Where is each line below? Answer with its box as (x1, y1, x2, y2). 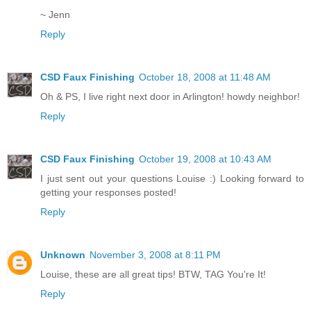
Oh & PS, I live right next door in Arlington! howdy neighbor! (40, 91, 300, 103)
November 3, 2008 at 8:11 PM (90, 249, 221, 261)
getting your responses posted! (40, 187, 176, 199)
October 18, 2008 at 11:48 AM (139, 72, 271, 83)
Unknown (40, 249, 85, 261)
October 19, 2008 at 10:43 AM (139, 153, 271, 165)
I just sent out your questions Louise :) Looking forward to (40, 173, 304, 185)
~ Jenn (40, 9, 70, 21)
